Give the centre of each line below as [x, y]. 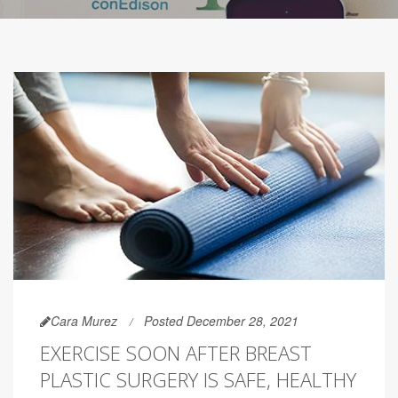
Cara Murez [84, 321]
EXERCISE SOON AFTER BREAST [176, 353]
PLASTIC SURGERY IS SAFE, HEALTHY [198, 380]
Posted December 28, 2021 [221, 321]
